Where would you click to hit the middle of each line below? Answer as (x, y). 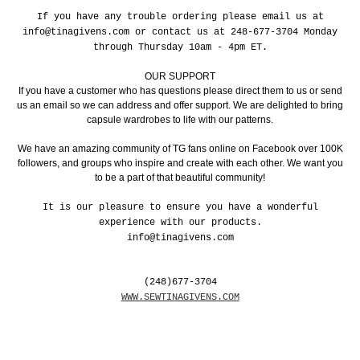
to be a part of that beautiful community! (180, 178)
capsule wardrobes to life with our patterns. (180, 120)
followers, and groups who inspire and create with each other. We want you (180, 164)
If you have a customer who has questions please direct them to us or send (180, 91)
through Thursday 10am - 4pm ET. (180, 48)
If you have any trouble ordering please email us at (180, 17)
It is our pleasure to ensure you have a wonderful (180, 208)
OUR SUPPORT (180, 77)
